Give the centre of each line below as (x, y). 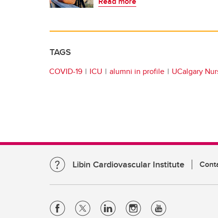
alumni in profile (137, 71)
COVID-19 (66, 71)
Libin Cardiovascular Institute (128, 164)
